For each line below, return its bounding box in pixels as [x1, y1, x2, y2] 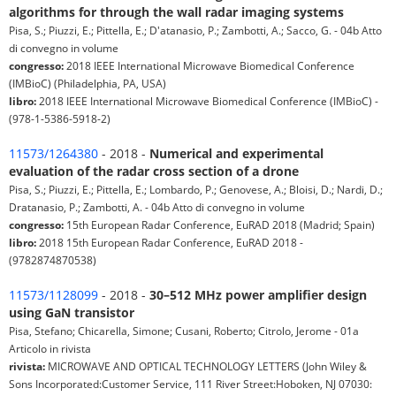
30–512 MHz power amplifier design [149, 286, 367, 304]
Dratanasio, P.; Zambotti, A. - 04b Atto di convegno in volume [9, 200, 305, 215]
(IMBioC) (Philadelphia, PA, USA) [9, 76, 166, 91]
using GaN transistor [9, 304, 134, 322]
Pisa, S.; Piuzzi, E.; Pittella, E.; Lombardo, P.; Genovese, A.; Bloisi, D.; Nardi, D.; [9, 182, 383, 197]
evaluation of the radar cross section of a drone [9, 163, 299, 180]
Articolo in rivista [9, 341, 91, 356]
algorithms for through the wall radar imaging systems [9, 4, 344, 21]
